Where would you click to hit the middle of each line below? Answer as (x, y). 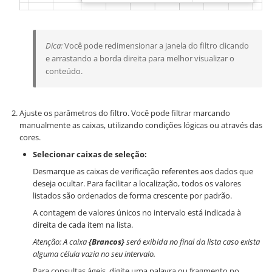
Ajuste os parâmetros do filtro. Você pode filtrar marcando (125, 113)
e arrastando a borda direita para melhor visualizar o (140, 59)
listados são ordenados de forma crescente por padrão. (132, 196)
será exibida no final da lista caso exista (192, 242)
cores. (30, 138)
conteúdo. (64, 71)
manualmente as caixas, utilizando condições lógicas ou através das (141, 125)
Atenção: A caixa (61, 242)
